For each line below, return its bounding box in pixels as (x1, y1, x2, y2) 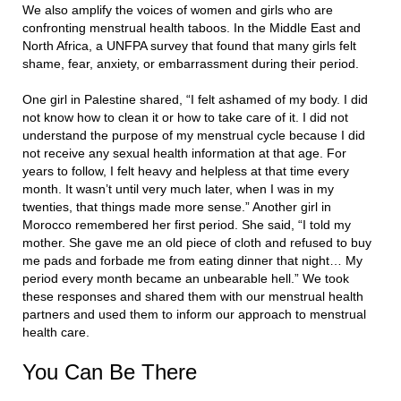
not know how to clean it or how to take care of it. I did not (22, 110, 348, 125)
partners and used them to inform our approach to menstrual (22, 307, 366, 322)
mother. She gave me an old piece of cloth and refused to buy (22, 235, 371, 251)
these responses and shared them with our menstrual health (22, 289, 363, 304)
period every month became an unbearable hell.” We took (22, 271, 349, 286)
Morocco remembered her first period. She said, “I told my (22, 218, 351, 233)
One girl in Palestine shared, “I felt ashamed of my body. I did (22, 92, 368, 107)
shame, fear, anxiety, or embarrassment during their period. (22, 56, 359, 72)
